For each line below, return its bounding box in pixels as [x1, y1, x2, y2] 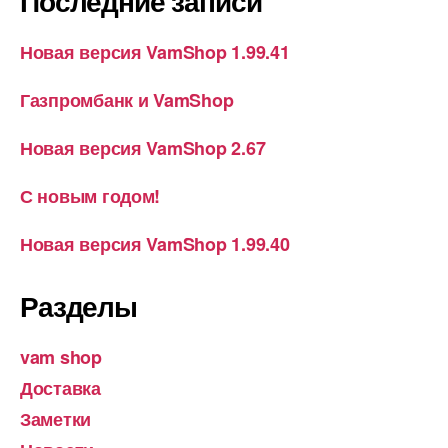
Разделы [20, 285, 137, 327]
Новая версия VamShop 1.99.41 [20, 39, 290, 66]
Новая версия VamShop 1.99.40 [20, 231, 290, 258]
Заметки [20, 406, 92, 433]
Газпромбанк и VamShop [20, 87, 234, 114]
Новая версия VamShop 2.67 [20, 135, 266, 162]
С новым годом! [20, 183, 161, 210]
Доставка [20, 375, 101, 402]
